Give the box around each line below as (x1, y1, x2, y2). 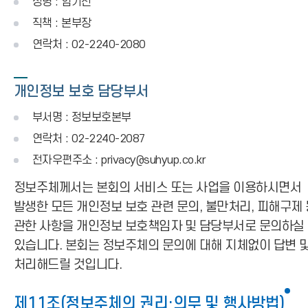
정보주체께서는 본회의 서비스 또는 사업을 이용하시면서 (14, 181, 302, 195)
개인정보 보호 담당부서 (14, 84, 148, 100)
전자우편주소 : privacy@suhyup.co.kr (32, 154, 206, 166)
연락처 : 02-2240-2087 (32, 133, 146, 145)
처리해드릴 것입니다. (14, 258, 122, 272)
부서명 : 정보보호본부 (32, 111, 131, 124)
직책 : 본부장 (32, 17, 91, 30)
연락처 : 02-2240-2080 (32, 38, 146, 51)
